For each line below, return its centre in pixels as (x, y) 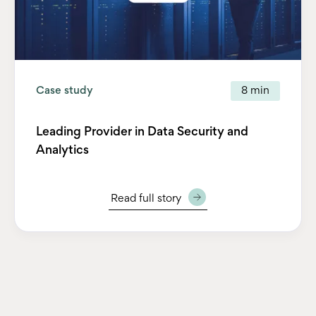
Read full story (146, 199)
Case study (65, 91)
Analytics (62, 151)
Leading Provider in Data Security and (142, 132)
